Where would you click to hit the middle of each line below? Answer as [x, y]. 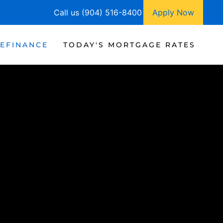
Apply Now [173, 12]
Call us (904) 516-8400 [98, 12]
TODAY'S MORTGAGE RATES [129, 45]
